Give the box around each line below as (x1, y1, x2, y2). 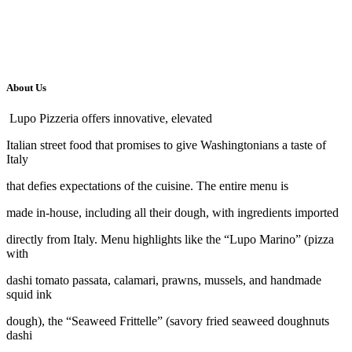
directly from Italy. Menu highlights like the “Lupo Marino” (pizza (6, 233, 334, 247)
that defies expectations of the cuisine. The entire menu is (6, 179, 288, 193)
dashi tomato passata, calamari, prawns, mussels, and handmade (6, 273, 321, 288)
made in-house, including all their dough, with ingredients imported (6, 206, 339, 220)
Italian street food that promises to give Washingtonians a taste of (6, 138, 326, 152)
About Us (6, 81, 49, 93)
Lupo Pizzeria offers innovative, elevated (6, 112, 215, 126)
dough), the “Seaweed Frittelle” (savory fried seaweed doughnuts (6, 314, 329, 328)
